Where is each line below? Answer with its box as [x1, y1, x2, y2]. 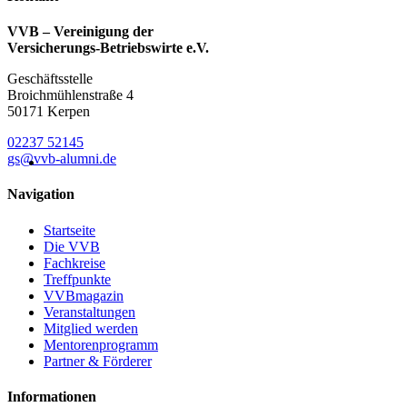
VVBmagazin [44, 287, 124, 303]
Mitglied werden [44, 320, 138, 336]
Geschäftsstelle [7, 71, 93, 87]
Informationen [7, 388, 96, 404]
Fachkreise [44, 254, 105, 271]
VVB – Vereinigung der [7, 24, 154, 40]
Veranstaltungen [44, 303, 135, 320]
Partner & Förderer [44, 352, 152, 369]
